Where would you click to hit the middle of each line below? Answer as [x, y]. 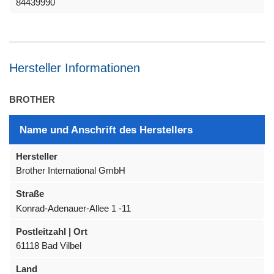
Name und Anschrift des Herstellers [106, 129]
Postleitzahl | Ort [52, 231]
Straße [30, 194]
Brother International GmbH [71, 170]
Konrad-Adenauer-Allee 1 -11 [73, 208]
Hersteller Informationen [75, 68]
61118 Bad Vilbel [49, 246]
